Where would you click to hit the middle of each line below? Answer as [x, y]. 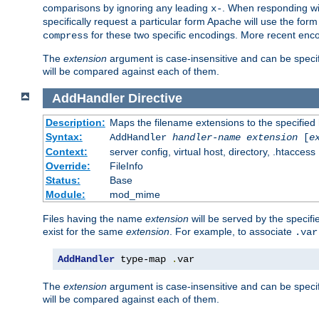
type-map [143, 260]
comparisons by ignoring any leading [127, 7]
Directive [155, 98]
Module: [65, 195]
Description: [75, 123]
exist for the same [84, 232]
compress [66, 35]
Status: [63, 181]
